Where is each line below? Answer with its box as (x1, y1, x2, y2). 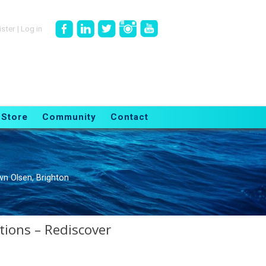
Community (42, 112, 96, 123)
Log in (20, 23, 42, 33)
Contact (110, 112, 148, 123)
